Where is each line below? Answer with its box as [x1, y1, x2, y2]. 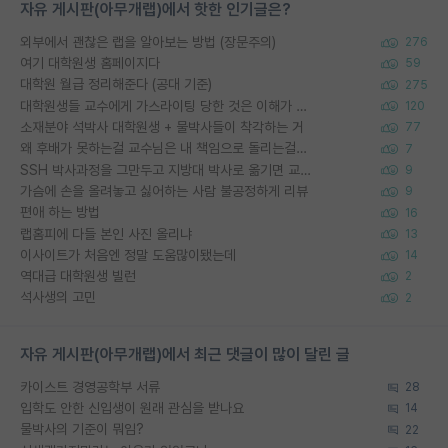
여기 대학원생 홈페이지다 [20, 55, 160, 71]
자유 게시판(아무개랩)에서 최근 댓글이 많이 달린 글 [20, 344, 350, 364]
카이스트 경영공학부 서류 [20, 378, 160, 395]
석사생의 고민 [20, 289, 96, 306]
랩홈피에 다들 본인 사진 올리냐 [20, 225, 192, 242]
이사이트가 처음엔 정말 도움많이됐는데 [20, 246, 236, 263]
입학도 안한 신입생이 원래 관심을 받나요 [20, 400, 244, 417]
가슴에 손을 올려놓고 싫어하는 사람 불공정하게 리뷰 [20, 182, 308, 199]
